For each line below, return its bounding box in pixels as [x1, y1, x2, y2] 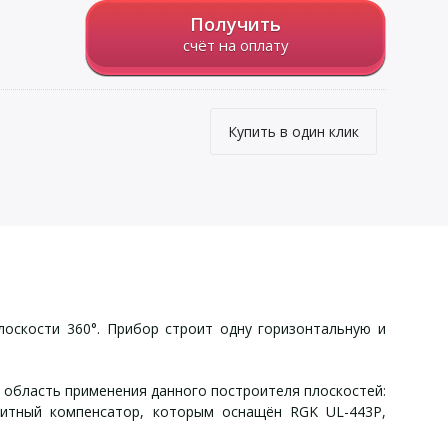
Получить [190, 12, 281, 36]
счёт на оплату [182, 35, 289, 55]
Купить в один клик [228, 122, 359, 141]
